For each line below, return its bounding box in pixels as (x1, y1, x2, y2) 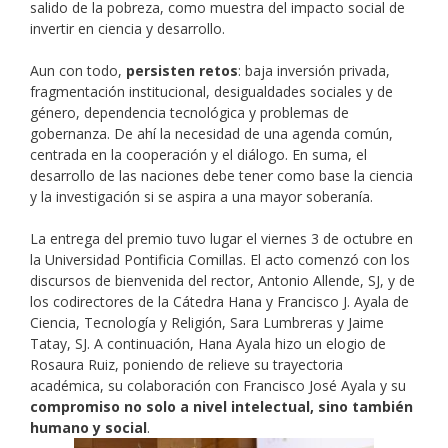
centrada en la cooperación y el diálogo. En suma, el (30, 145, 367, 165)
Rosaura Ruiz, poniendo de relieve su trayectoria (30, 355, 343, 375)
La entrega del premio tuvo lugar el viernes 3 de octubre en (30, 229, 413, 249)
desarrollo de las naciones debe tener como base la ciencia (30, 166, 413, 186)
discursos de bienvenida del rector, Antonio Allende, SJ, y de (30, 271, 415, 291)
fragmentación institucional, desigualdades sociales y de (30, 82, 393, 102)
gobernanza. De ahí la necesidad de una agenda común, (30, 124, 393, 144)
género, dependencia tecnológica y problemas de (30, 103, 349, 123)
